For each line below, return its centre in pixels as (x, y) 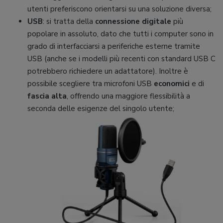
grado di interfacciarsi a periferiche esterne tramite (114, 47)
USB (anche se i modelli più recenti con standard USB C (121, 59)
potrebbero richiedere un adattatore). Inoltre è (108, 71)
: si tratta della (69, 22)
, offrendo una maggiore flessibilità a (128, 96)
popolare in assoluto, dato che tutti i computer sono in (120, 34)
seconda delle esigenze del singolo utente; (101, 109)
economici (172, 84)
